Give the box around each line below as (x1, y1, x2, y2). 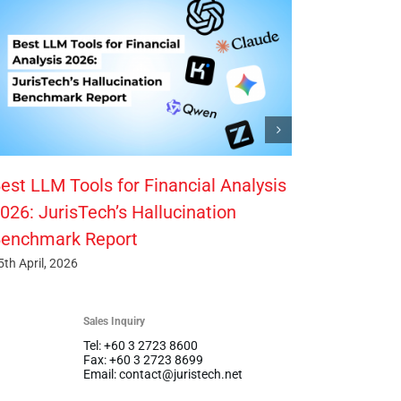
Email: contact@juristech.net (82, 367, 243, 382)
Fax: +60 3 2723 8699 (82, 353, 203, 368)
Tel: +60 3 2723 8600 (82, 338, 198, 354)
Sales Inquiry (82, 315, 145, 328)
